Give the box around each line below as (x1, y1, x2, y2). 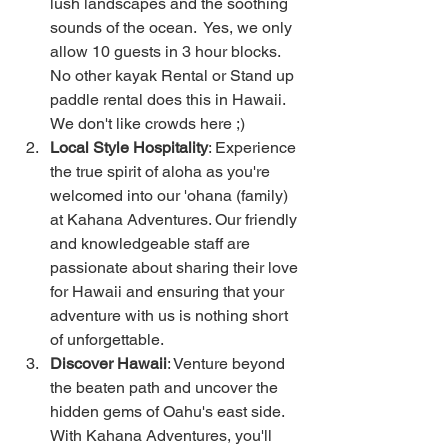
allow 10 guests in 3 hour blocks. (50, 42, 288, 61)
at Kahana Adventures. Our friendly (50, 210, 301, 229)
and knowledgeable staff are (50, 234, 254, 253)
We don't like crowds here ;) (50, 114, 249, 133)
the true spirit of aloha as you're (50, 162, 274, 181)
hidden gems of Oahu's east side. (50, 402, 288, 421)
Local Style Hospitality (50, 138, 208, 157)
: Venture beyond (167, 354, 289, 373)
